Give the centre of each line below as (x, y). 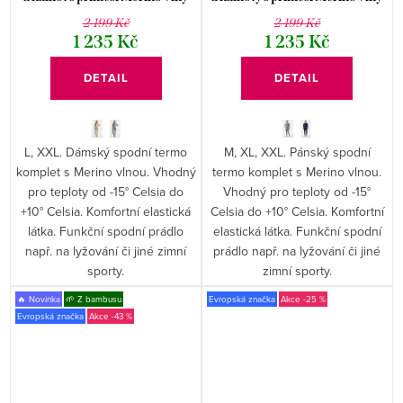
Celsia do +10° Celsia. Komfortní (297, 212)
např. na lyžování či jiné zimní (106, 251)
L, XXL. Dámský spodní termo (106, 152)
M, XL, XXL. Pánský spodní (297, 152)
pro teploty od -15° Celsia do (106, 192)
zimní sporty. (297, 271)
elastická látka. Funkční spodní (297, 232)
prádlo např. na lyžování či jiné (297, 251)
